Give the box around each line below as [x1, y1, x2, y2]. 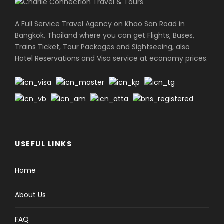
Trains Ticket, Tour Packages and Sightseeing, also [15, 42, 190, 52]
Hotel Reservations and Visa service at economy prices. [15, 53, 208, 64]
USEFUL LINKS [15, 139, 72, 149]
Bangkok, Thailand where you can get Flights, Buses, [15, 30, 194, 41]
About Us [15, 190, 46, 200]
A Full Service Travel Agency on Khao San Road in [15, 19, 185, 29]
